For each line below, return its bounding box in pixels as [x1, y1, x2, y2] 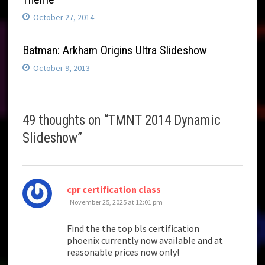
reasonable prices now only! [67, 246, 180, 258]
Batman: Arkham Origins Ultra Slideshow [22, 43, 208, 58]
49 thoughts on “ [22, 112, 109, 129]
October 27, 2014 [33, 12, 95, 23]
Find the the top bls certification [67, 222, 200, 235]
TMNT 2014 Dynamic [108, 112, 221, 129]
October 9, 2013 [33, 63, 91, 74]
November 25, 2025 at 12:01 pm [70, 198, 163, 207]
